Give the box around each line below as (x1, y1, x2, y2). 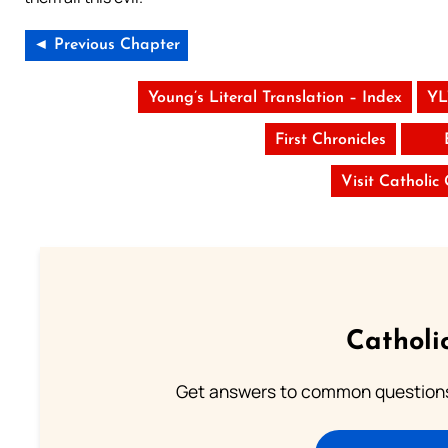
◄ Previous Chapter (33, 37, 180, 54)
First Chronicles (275, 132, 387, 149)
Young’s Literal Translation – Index (147, 90, 402, 107)
